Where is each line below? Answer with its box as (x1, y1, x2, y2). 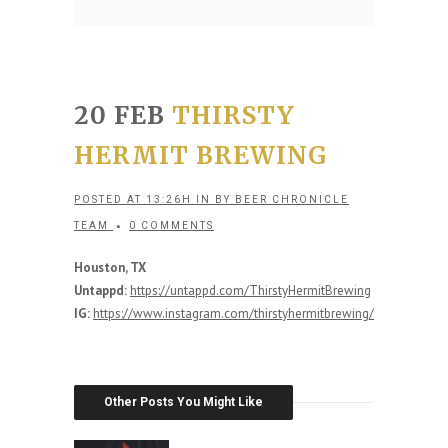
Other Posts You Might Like (104, 395, 263, 409)
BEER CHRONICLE (235, 194, 349, 205)
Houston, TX (74, 259, 146, 276)
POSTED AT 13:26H (74, 194, 192, 205)
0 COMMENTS (129, 220, 214, 231)
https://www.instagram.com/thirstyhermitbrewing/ (93, 305, 374, 322)
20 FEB (74, 100, 165, 131)
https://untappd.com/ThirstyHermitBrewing (130, 282, 371, 299)
